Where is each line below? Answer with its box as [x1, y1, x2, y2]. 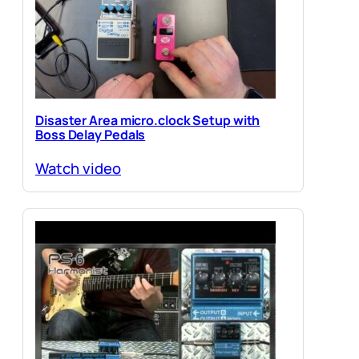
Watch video [35, 158, 121, 179]
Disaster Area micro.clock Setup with [35, 111, 260, 129]
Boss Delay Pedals [35, 125, 146, 143]
